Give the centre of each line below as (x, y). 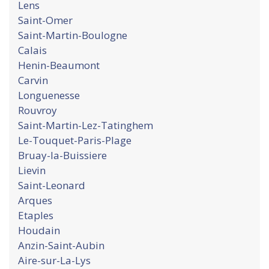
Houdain (39, 230)
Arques (35, 200)
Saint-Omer (45, 20)
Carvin (33, 80)
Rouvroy (38, 110)
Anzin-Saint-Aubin (61, 245)
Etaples (36, 215)
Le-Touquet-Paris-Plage (75, 140)
